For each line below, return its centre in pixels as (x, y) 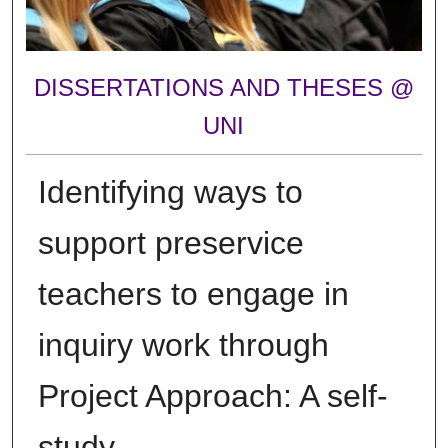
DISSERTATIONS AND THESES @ (223, 88)
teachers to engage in (193, 293)
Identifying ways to (170, 191)
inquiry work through (183, 344)
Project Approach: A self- (212, 395)
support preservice (170, 242)
